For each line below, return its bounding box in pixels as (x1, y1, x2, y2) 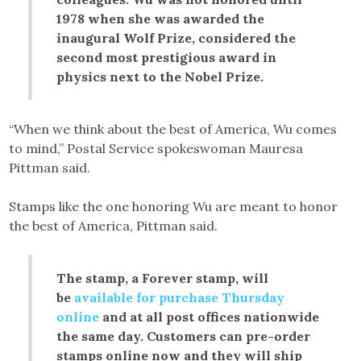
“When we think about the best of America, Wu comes (9, 120, 338, 137)
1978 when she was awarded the (56, 10, 265, 27)
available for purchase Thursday (74, 288, 285, 305)
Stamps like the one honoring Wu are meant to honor (9, 197, 338, 214)
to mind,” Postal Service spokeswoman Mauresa (9, 139, 304, 156)
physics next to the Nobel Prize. (56, 68, 264, 85)
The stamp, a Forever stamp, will (56, 269, 269, 286)
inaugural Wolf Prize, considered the (56, 29, 297, 46)
